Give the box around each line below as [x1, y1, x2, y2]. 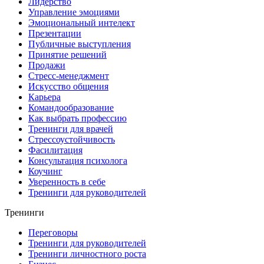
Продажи [28, 60, 65, 70]
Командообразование [28, 102, 114, 113]
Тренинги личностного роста [28, 248, 146, 259]
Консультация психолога [28, 155, 127, 166]
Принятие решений [28, 49, 107, 60]
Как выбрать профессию [28, 113, 127, 123]
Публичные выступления [28, 38, 131, 49]
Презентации [28, 28, 81, 38]
